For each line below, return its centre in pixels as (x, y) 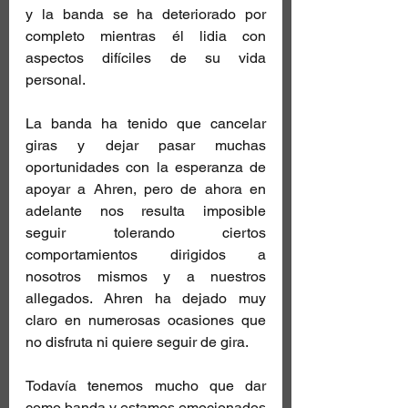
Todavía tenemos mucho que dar (146, 385)
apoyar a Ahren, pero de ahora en (146, 189)
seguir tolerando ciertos (146, 232)
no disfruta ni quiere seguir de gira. (137, 342)
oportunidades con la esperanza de (146, 167)
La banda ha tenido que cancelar (146, 123)
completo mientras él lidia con (146, 36)
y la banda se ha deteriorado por (146, 14)
